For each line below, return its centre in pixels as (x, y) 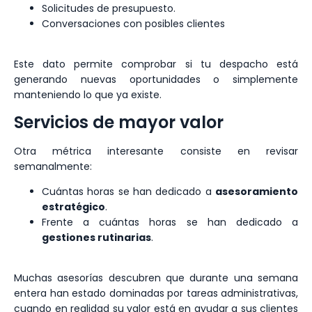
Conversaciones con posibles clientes (133, 23)
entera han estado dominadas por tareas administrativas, (156, 294)
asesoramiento (257, 191)
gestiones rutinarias (96, 237)
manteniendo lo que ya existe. (88, 95)
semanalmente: (53, 166)
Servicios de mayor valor (119, 122)
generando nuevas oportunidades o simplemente (156, 80)
